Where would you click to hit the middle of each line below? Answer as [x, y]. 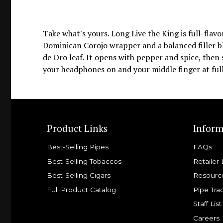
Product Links [77, 128]
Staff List [207, 204]
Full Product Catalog [82, 189]
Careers [206, 218]
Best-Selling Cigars [79, 175]
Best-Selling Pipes [78, 147]
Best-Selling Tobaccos [84, 161]
